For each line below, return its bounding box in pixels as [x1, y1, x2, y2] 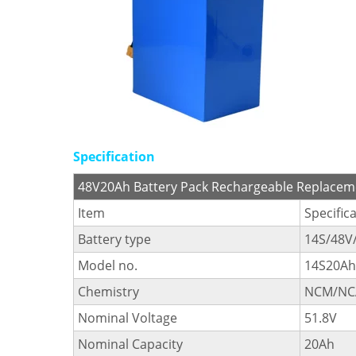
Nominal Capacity [78, 335, 183, 353]
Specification [73, 148, 155, 165]
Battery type [78, 230, 151, 248]
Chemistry [78, 283, 139, 300]
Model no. [78, 257, 137, 274]
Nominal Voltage [78, 309, 177, 327]
